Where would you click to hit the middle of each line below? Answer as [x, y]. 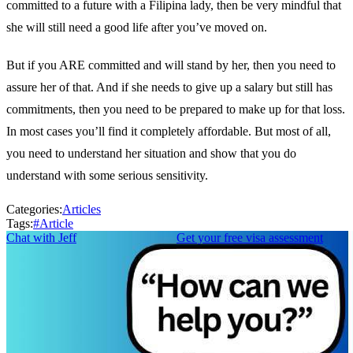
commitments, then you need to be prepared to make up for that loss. [176, 110]
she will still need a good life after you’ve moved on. [137, 28]
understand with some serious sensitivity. [107, 176]
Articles [82, 210]
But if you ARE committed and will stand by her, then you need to [171, 65]
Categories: [34, 210]
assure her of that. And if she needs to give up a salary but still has [169, 87]
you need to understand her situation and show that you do [151, 154]
